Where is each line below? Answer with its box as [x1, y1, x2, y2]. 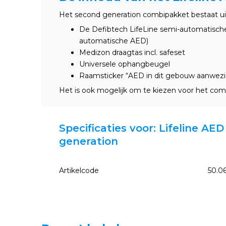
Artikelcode [59, 166, 99, 175]
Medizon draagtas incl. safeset [79, 48, 185, 57]
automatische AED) [79, 36, 148, 45]
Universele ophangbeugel [79, 60, 170, 69]
